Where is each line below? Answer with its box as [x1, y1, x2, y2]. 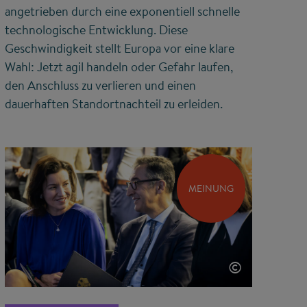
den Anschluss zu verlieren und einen [4, 77, 196, 95]
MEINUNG [188, 181, 234, 195]
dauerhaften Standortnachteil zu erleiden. [4, 95, 223, 113]
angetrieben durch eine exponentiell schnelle [4, 3, 240, 21]
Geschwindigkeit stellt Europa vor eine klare [4, 40, 234, 58]
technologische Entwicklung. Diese [4, 21, 188, 39]
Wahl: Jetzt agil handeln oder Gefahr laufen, [4, 58, 233, 76]
